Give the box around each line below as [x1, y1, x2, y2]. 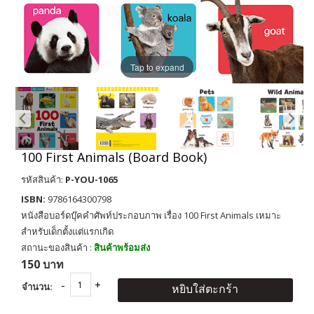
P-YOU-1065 [65, 173, 118, 186]
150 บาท [21, 257, 64, 272]
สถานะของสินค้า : [21, 241, 94, 254]
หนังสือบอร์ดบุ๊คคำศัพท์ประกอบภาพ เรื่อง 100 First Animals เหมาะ [21, 209, 281, 221]
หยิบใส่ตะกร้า [172, 281, 238, 296]
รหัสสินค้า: [21, 173, 65, 186]
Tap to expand [130, 60, 184, 73]
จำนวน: [21, 280, 53, 293]
